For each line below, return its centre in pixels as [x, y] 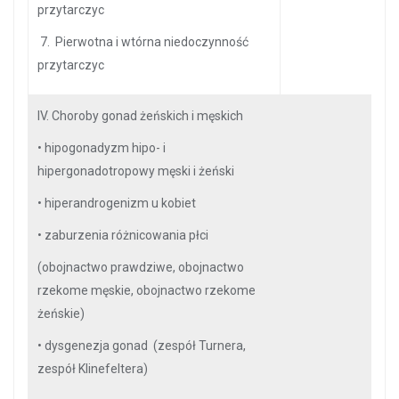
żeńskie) [61, 313]
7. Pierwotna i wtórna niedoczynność [143, 42]
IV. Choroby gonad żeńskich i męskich [140, 116]
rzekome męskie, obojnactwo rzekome [147, 290]
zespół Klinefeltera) [93, 369]
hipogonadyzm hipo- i [105, 148]
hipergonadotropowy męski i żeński [137, 171]
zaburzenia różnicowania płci [129, 235]
